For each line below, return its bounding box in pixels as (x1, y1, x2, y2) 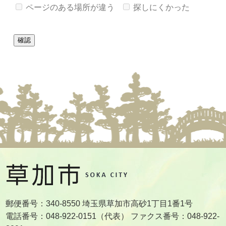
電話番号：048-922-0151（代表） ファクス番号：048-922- (6, 211, 220, 220)
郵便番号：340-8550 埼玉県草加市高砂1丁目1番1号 (6, 199, 193, 208)
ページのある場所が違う (26, 3, 115, 12)
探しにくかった (133, 3, 190, 12)
